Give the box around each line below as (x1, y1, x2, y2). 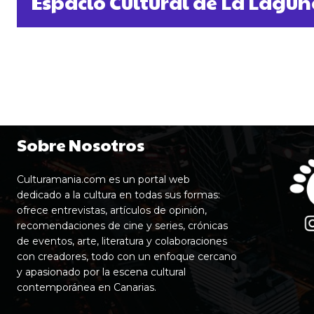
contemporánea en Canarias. (17, 280, 156, 294)
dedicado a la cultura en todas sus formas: (17, 188, 220, 201)
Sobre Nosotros (17, 132, 144, 156)
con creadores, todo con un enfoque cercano (17, 250, 237, 263)
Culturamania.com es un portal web (17, 172, 190, 186)
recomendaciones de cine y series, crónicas (17, 219, 228, 232)
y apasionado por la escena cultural (17, 265, 186, 278)
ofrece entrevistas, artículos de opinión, (17, 203, 207, 217)
